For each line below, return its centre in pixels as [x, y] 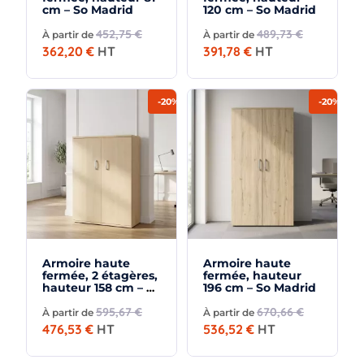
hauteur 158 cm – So [102, 287]
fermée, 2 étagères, [100, 275]
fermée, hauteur [252, 275]
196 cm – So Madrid [260, 287]
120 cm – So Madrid [260, 10]
